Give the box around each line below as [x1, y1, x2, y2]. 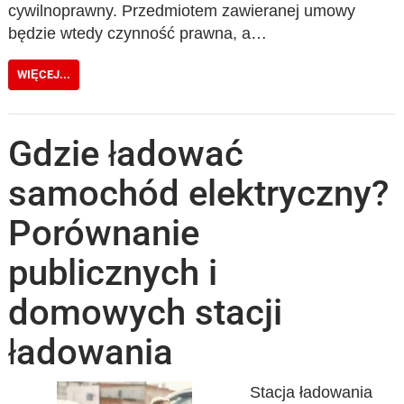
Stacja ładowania [249, 383, 372, 401]
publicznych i [8, 252, 218, 294]
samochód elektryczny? [8, 172, 390, 215]
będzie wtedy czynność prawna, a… [8, 23, 268, 42]
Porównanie [8, 212, 200, 254]
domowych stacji [8, 291, 283, 334]
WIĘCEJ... [17, 67, 71, 81]
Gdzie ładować [8, 133, 244, 175]
